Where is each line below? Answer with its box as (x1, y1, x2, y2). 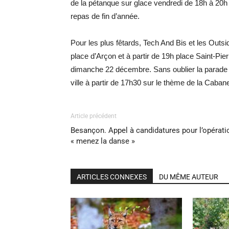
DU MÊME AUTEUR (159, 173, 218, 181)
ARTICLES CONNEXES (77, 173, 147, 181)
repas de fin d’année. (71, 12, 140, 20)
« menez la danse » (71, 136, 135, 146)
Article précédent (71, 112, 117, 120)
